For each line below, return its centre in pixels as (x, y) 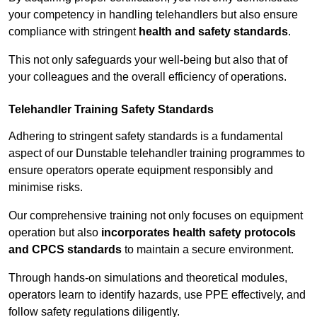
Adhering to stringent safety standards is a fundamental (146, 137)
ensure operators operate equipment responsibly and (141, 171)
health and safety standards (213, 32)
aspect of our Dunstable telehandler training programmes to (157, 154)
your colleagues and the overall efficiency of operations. (148, 77)
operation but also (55, 233)
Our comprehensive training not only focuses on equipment (156, 216)
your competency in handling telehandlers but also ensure (153, 15)
